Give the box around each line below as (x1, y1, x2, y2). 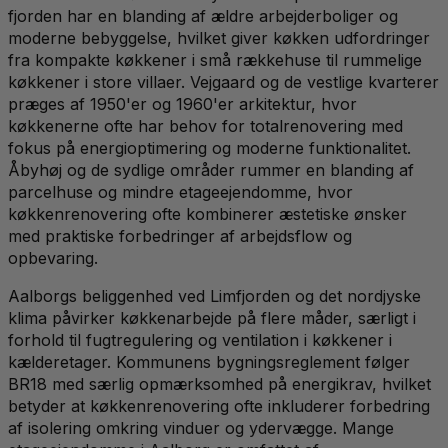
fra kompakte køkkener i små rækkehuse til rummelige (8, 49, 422, 70)
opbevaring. (8, 247, 98, 268)
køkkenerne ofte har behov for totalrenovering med (8, 115, 403, 136)
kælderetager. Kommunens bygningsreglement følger (8, 351, 410, 372)
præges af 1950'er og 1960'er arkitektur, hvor (8, 93, 357, 114)
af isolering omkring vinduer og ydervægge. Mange (8, 417, 394, 438)
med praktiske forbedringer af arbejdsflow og (8, 225, 352, 246)
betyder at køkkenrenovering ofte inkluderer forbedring (8, 395, 430, 416)
